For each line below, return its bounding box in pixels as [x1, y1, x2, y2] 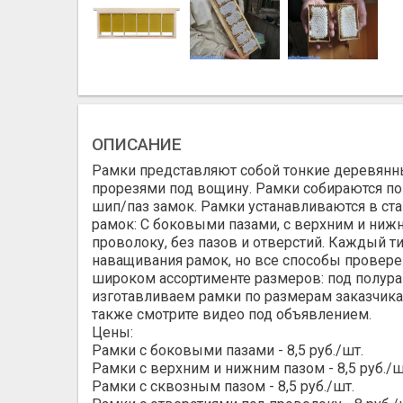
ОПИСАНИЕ [92, 134, 182, 156]
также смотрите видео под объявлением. [92, 306, 372, 324]
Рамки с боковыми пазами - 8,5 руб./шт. [92, 342, 363, 360]
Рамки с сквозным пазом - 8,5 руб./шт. [92, 378, 354, 396]
